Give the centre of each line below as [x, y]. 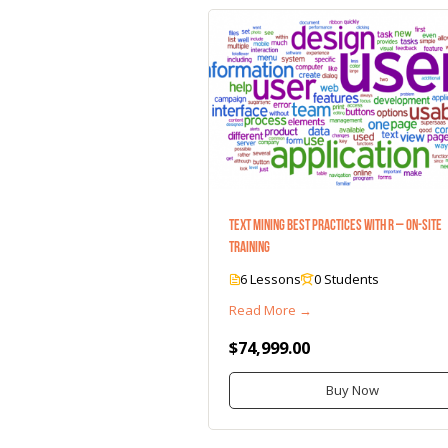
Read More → [270, 310]
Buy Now [353, 390]
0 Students [346, 279]
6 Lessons [270, 279]
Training [249, 247]
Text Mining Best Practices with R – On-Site [335, 225]
